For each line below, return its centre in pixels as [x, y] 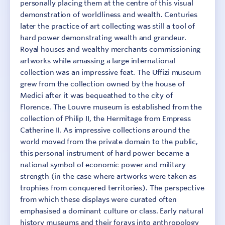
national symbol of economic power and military [103, 165]
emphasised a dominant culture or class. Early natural [112, 211]
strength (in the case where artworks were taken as [108, 176]
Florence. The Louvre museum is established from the [111, 107]
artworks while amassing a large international [98, 61]
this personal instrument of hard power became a [105, 153]
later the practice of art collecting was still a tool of [108, 26]
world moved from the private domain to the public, [109, 142]
